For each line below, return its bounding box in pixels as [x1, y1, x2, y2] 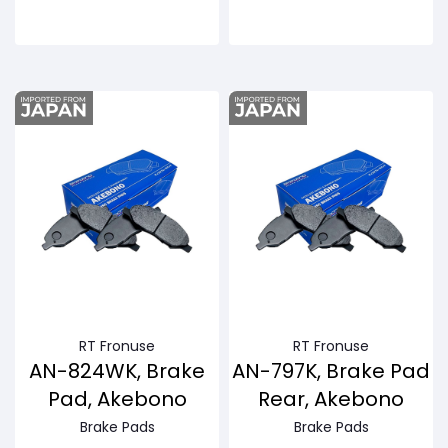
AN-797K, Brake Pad [232, 357, 430, 386]
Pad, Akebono [47, 385, 187, 414]
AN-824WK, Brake [29, 357, 205, 386]
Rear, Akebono [258, 385, 404, 414]
